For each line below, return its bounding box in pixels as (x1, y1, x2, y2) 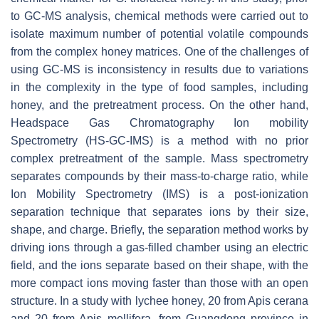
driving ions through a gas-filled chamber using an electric (11, 241, 308, 254)
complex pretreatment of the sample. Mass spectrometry (11, 152, 308, 165)
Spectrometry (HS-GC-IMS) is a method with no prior (11, 135, 308, 147)
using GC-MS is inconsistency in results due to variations (11, 63, 308, 76)
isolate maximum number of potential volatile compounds (11, 28, 308, 41)
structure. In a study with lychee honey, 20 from (11, 295, 248, 308)
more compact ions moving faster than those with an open (11, 277, 308, 290)
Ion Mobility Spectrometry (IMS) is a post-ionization (11, 188, 308, 201)
